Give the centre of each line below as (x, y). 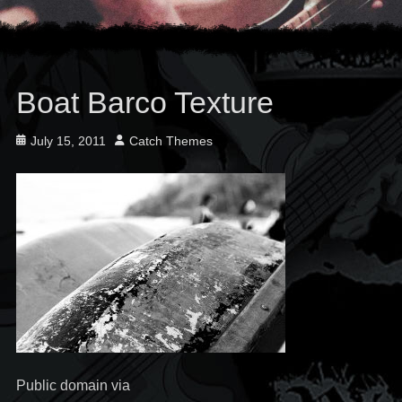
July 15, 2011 (68, 141)
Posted (35, 140)
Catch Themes (170, 141)
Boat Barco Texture (144, 102)
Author (132, 140)
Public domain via (73, 385)
